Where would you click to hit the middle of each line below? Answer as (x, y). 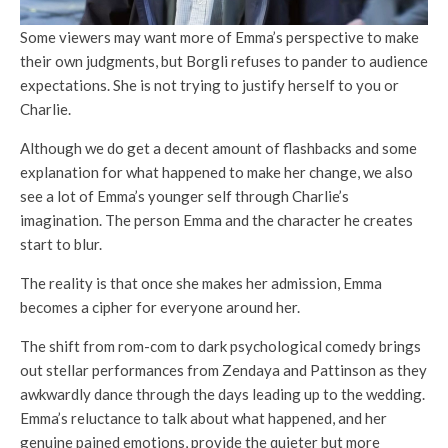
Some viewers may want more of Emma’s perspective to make (219, 37)
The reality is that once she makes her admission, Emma (201, 283)
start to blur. (61, 244)
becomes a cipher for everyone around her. (160, 307)
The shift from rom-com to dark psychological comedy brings (220, 346)
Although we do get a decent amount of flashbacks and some (218, 148)
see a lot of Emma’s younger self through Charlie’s (184, 196)
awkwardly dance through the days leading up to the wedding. (222, 394)
